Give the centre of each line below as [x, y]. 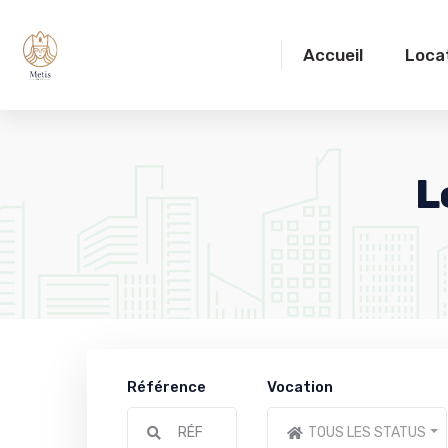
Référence [166, 387]
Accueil [333, 55]
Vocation [300, 387]
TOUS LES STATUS [367, 432]
